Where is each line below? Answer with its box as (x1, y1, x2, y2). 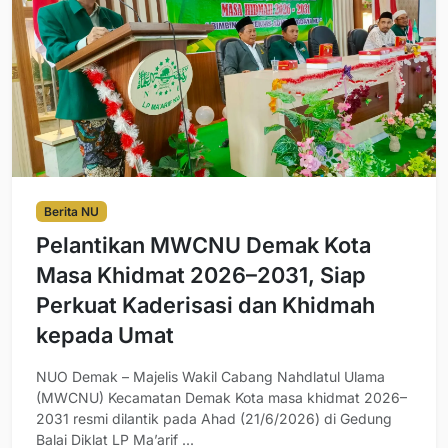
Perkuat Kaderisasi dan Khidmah (36, 291, 375, 318)
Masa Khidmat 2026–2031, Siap (36, 261, 366, 288)
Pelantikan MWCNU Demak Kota (36, 231, 371, 258)
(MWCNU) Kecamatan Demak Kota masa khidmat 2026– (36, 388, 407, 406)
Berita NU (43, 203, 99, 219)
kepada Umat (36, 321, 174, 348)
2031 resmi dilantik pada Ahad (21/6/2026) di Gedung (36, 409, 392, 427)
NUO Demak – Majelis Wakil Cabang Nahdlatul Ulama (36, 367, 385, 385)
